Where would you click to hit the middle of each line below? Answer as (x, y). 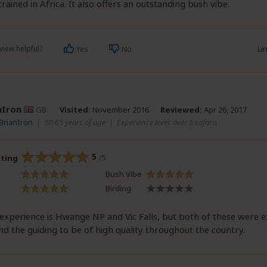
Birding (118, 188)
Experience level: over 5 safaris (167, 122)
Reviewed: (181, 109)
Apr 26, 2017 (224, 109)
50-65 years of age (75, 122)
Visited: (75, 109)
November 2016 (120, 109)
